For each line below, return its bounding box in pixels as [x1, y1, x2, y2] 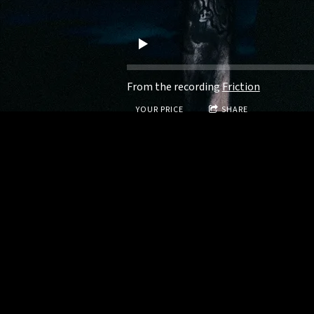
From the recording [126, 78, 222, 95]
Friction [221, 78, 260, 95]
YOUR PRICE [135, 103, 184, 116]
